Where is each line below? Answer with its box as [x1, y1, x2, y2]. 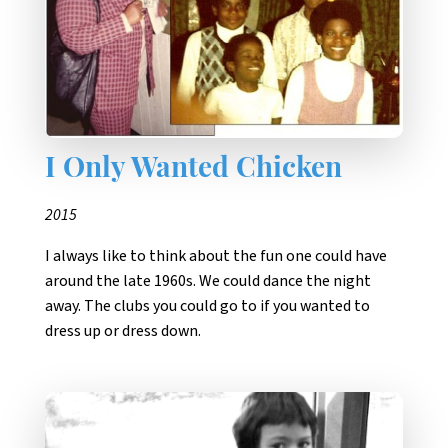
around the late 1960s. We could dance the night [45, 269, 371, 292]
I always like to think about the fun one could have [45, 244, 387, 267]
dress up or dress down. [45, 319, 201, 342]
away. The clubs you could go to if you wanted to [45, 294, 370, 317]
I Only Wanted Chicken [45, 155, 342, 184]
